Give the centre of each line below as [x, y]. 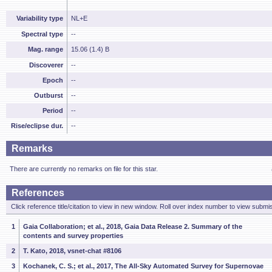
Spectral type [42, 34]
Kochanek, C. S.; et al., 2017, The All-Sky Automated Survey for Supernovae [143, 266]
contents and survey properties [73, 236]
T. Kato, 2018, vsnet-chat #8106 [72, 251]
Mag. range [46, 49]
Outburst [49, 95]
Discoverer [46, 65]
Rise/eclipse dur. [37, 126]
